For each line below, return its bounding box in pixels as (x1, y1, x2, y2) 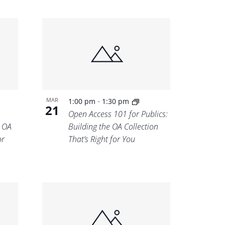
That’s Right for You (68, 134, 136, 145)
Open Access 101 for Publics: (68, 108, 168, 120)
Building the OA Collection (68, 121, 159, 133)
